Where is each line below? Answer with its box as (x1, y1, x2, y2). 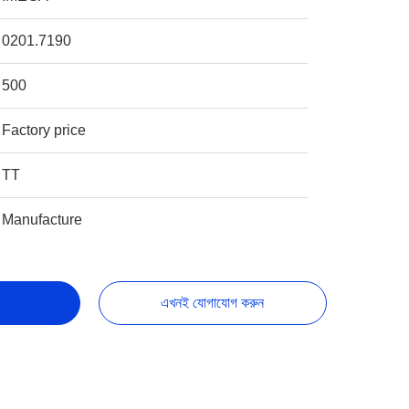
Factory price (2, 122, 87, 138)
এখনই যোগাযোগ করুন (161, 295, 265, 310)
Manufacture (2, 212, 83, 227)
